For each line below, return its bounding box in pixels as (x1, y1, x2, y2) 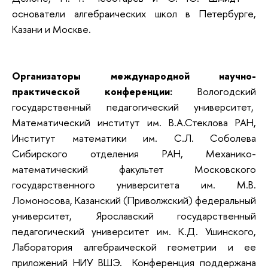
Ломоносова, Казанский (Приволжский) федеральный (12, 193, 256, 208)
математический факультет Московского (12, 162, 256, 176)
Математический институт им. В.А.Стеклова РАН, (12, 115, 256, 130)
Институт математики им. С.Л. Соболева (12, 131, 256, 145)
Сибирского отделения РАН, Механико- (12, 147, 256, 161)
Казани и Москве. (12, 22, 91, 36)
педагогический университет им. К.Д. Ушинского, (12, 224, 256, 239)
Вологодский (197, 84, 256, 99)
